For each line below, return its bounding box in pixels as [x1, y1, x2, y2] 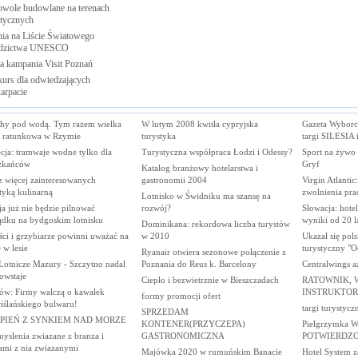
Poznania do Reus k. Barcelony [141, 258, 257, 268]
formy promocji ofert [141, 290, 221, 300]
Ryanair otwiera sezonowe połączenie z [141, 246, 286, 257]
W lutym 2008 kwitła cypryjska [141, 118, 258, 129]
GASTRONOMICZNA [141, 330, 225, 340]
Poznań [64, 58, 93, 70]
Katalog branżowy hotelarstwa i [141, 162, 258, 173]
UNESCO [29, 42, 69, 54]
